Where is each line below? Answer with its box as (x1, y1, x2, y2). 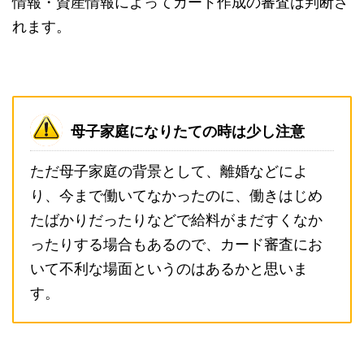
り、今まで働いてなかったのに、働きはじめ (30, 187, 323, 205)
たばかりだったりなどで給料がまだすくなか (30, 211, 323, 229)
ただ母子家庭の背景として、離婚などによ (30, 162, 308, 180)
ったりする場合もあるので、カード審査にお (30, 236, 323, 253)
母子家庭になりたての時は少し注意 (71, 122, 305, 140)
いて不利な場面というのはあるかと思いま (30, 260, 308, 278)
